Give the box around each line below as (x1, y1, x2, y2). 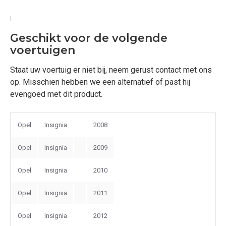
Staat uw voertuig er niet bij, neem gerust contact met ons (10, 65, 212, 75)
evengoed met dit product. (10, 89, 102, 99)
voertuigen (10, 43, 75, 57)
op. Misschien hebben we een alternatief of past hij (10, 77, 190, 87)
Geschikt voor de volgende (10, 31, 167, 45)
